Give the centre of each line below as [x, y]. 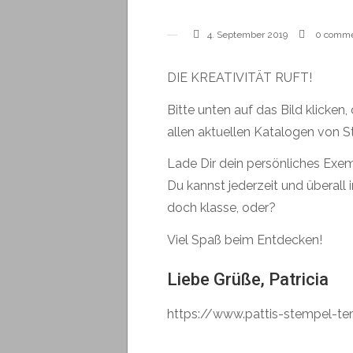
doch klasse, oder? [221, 208]
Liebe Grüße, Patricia [248, 279]
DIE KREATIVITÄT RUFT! [240, 77]
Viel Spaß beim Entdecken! [245, 240]
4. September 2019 [247, 34]
